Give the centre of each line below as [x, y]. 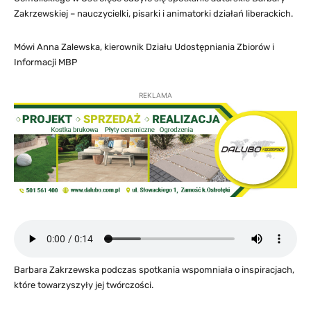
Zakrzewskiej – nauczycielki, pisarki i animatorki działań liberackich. [153, 14]
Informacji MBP [45, 62]
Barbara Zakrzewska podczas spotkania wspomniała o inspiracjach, [154, 270]
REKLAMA [155, 95]
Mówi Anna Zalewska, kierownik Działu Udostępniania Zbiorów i [144, 47]
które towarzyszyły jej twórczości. [84, 285]
